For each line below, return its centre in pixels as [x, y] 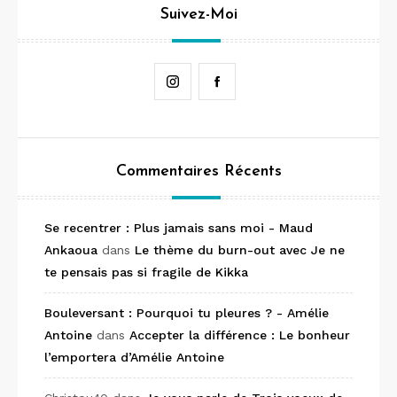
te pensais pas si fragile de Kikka [146, 272]
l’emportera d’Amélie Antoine [134, 358]
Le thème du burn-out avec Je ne [240, 250]
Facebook [264, 81]
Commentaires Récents [198, 172]
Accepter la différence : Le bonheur [240, 335]
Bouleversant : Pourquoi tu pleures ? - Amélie [187, 313]
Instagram [220, 81]
